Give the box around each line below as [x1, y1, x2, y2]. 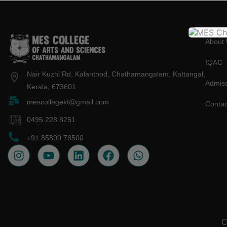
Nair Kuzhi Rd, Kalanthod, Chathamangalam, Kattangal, [26, 69, 205, 78]
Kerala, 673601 [26, 82, 76, 91]
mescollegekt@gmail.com [26, 97, 109, 106]
